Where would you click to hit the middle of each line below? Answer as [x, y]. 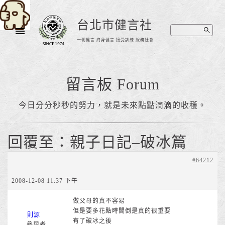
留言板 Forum [113, 84]
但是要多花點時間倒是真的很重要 [122, 211]
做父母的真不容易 [99, 201]
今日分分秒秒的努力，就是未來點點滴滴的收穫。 [113, 105]
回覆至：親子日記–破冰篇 [97, 142]
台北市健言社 [115, 25]
